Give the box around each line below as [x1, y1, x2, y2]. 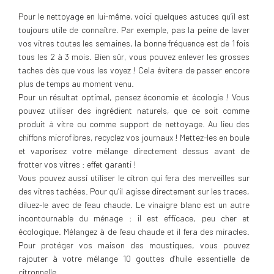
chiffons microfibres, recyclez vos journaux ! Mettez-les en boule [18, 132, 250, 143]
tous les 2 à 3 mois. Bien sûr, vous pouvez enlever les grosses [18, 51, 250, 62]
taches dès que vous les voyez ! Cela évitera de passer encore [18, 65, 250, 75]
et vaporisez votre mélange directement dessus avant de [18, 146, 250, 156]
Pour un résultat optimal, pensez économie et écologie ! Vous [18, 92, 250, 102]
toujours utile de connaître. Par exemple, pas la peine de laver [18, 24, 250, 35]
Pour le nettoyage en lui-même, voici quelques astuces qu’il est [18, 11, 250, 21]
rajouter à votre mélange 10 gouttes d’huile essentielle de [18, 253, 250, 264]
